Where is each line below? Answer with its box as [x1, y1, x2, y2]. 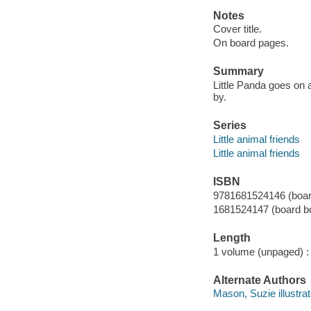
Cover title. [212, 23, 262, 35]
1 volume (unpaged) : [212, 245, 309, 258]
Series [212, 119, 246, 132]
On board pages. [212, 37, 289, 49]
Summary [212, 65, 264, 78]
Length [212, 232, 251, 244]
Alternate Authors [212, 274, 306, 286]
